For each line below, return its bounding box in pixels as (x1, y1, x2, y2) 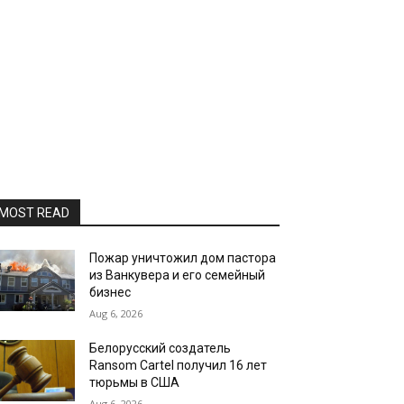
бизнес (89, 285, 132, 299)
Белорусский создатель (89, 341, 232, 355)
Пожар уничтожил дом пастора (89, 251, 277, 265)
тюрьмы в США (89, 375, 180, 390)
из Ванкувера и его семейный (89, 268, 266, 282)
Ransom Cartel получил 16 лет (89, 358, 268, 372)
